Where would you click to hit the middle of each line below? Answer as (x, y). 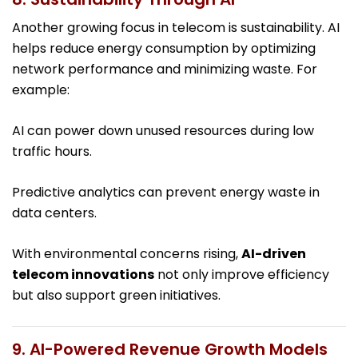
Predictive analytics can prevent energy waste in (166, 193)
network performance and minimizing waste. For (165, 70)
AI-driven (274, 254)
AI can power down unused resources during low (163, 131)
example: (41, 90)
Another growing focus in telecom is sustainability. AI (176, 28)
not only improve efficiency (242, 275)
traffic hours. (52, 152)
